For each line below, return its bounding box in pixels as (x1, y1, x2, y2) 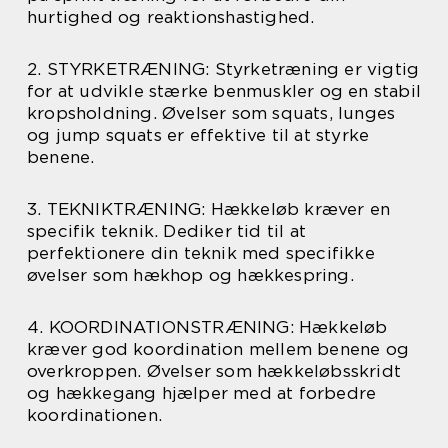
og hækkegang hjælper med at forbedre (27, 383, 377, 403)
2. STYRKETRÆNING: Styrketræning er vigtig (27, 59, 420, 79)
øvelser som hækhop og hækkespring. (27, 265, 354, 285)
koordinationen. (27, 405, 162, 425)
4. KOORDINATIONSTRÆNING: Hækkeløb (27, 317, 388, 337)
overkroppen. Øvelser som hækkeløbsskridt (27, 361, 402, 381)
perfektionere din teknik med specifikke (27, 243, 375, 263)
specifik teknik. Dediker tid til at (27, 221, 306, 241)
